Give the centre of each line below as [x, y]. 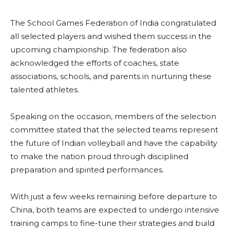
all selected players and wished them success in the [111, 36]
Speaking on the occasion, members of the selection [113, 116]
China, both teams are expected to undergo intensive [115, 209]
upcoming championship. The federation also [99, 49]
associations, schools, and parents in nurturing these [111, 76]
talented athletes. [45, 89]
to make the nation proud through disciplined [99, 156]
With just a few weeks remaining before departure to [114, 196]
